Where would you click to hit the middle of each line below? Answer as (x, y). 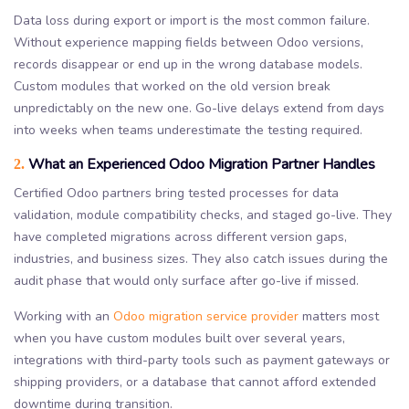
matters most (339, 316)
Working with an (63, 316)
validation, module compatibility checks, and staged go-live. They (203, 215)
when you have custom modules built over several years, (179, 338)
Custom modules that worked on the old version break (172, 86)
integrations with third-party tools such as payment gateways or (202, 360)
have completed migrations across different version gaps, (180, 236)
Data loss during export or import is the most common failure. (192, 20)
